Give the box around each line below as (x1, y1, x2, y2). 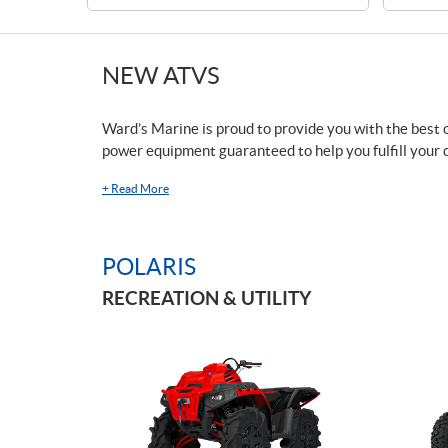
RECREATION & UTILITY (102, 287, 311, 309)
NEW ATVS (102, 62, 220, 89)
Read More (111, 182, 169, 195)
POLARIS (102, 254, 196, 280)
